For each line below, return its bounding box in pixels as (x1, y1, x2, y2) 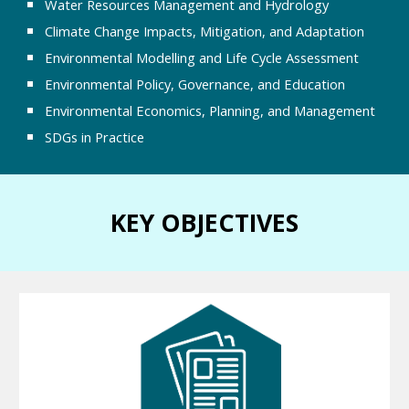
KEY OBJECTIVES (110, 206, 299, 239)
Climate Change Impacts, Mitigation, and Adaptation (45, 22, 365, 41)
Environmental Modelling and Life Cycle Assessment (45, 48, 360, 68)
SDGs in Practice (45, 128, 145, 147)
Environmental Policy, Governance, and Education (45, 75, 346, 94)
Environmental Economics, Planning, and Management (45, 101, 376, 121)
